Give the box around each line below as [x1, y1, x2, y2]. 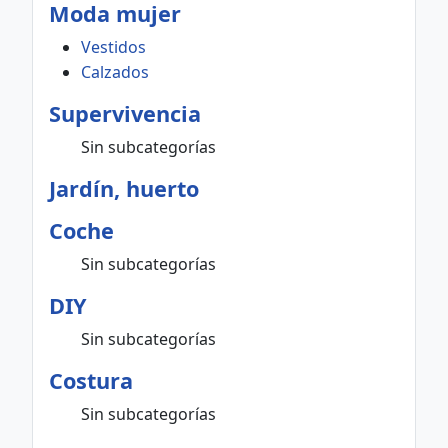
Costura [49, 366, 133, 395]
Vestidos [81, 36, 146, 58]
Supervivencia [49, 99, 201, 128]
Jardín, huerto [49, 174, 199, 203]
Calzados [81, 61, 149, 83]
